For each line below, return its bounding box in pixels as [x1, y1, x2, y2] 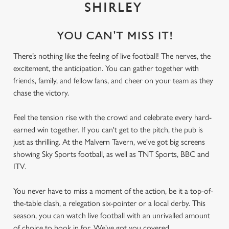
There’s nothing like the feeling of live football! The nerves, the [13, 51, 211, 61]
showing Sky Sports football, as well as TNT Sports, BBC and [13, 149, 209, 159]
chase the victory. [13, 88, 71, 98]
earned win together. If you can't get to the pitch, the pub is [13, 125, 203, 134]
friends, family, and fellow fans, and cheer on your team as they [13, 76, 213, 85]
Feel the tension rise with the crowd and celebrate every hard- [13, 112, 212, 122]
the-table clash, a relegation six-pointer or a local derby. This [13, 198, 205, 208]
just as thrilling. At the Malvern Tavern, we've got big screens [13, 137, 205, 147]
